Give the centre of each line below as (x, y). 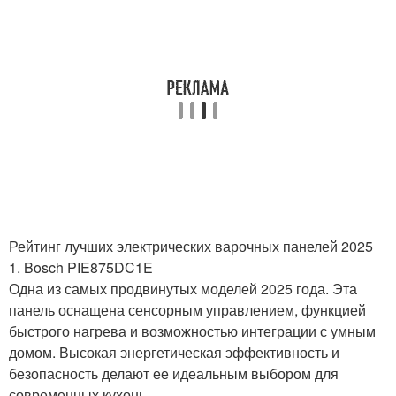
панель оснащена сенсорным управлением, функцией (187, 310)
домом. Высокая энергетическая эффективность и (174, 352)
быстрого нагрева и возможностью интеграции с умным (192, 331)
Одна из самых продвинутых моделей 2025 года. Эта (183, 289)
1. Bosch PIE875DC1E (81, 267)
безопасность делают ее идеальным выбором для (174, 373)
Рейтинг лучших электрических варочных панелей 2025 (191, 246)
